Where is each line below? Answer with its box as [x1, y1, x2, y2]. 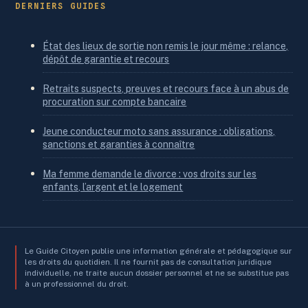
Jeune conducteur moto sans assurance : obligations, [43, 126, 276, 137]
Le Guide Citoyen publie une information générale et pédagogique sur [25, 245, 293, 256]
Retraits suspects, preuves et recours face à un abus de [43, 83, 289, 95]
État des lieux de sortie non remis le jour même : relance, [43, 41, 289, 52]
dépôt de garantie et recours [43, 54, 170, 65]
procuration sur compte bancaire [43, 96, 187, 108]
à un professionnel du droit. [25, 278, 129, 289]
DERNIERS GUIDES [15, 1, 107, 12]
